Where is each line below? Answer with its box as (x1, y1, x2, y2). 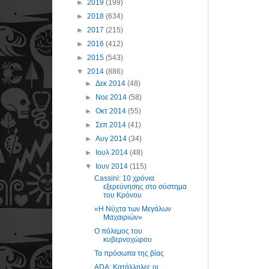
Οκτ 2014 (95, 106, 128, 115)
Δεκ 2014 (95, 79, 128, 88)
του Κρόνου (103, 190, 142, 199)
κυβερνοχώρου (103, 235, 152, 244)
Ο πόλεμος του (94, 226, 142, 235)
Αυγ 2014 (95, 134, 129, 143)
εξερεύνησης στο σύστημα (103, 182, 187, 191)
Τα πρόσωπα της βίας (94, 249, 164, 258)
